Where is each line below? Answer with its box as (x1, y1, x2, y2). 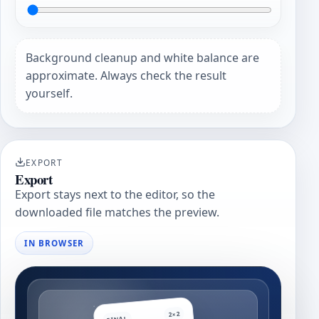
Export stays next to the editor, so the (15, 187, 215, 203)
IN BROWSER (24, 237, 84, 249)
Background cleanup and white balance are (26, 50, 260, 66)
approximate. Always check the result (26, 68, 227, 84)
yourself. (26, 85, 73, 102)
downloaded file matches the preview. (15, 204, 219, 221)
